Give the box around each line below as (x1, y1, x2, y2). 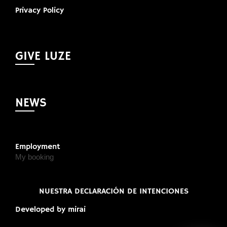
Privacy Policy (15, 6, 64, 16)
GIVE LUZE (15, 49, 71, 64)
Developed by (15, 205, 68, 215)
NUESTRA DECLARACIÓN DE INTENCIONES (39, 186, 188, 197)
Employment (15, 142, 60, 153)
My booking (15, 153, 54, 162)
